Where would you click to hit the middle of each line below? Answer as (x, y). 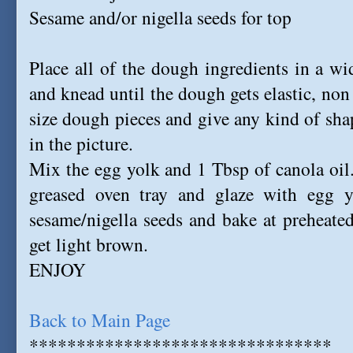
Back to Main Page (100, 320)
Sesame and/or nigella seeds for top (160, 17)
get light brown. (89, 244)
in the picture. (81, 143)
